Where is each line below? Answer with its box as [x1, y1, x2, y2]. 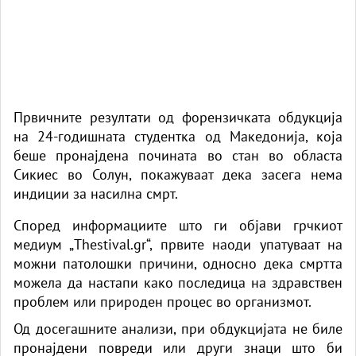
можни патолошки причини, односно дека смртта [14, 253, 342, 273]
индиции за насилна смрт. [14, 184, 178, 203]
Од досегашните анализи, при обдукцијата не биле [14, 319, 342, 338]
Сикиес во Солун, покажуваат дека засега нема [14, 164, 342, 184]
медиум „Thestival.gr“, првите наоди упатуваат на [14, 234, 342, 253]
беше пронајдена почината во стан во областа [14, 145, 342, 164]
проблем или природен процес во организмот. [14, 292, 311, 311]
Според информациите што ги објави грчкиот [14, 215, 342, 234]
